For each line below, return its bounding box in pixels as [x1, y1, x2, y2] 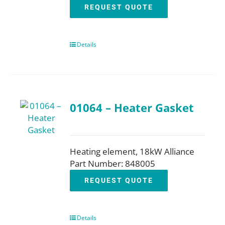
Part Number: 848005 [70, 158, 156, 169]
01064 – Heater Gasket [70, 100, 194, 116]
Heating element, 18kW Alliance [70, 146, 195, 157]
